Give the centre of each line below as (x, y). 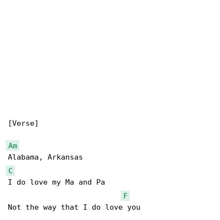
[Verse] (23, 124)
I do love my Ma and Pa (59, 182)
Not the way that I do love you (76, 207)
